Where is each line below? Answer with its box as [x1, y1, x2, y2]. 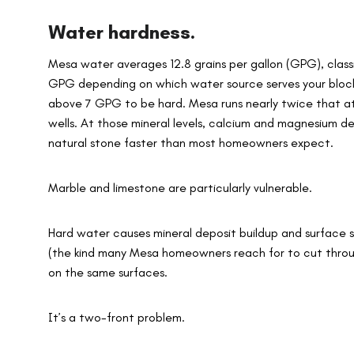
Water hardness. [48, 21, 196, 44]
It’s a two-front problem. [48, 310, 189, 326]
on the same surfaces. [48, 265, 171, 281]
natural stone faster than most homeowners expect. [48, 135, 334, 151]
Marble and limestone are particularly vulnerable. [48, 180, 316, 196]
